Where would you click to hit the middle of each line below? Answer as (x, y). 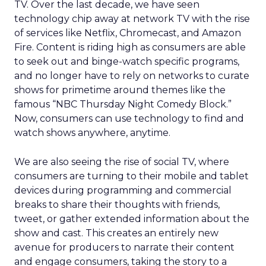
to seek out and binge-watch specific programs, (127, 61)
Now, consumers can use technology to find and (129, 118)
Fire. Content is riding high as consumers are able (130, 47)
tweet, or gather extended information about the (132, 219)
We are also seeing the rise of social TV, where (122, 162)
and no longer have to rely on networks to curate (132, 76)
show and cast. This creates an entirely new (116, 233)
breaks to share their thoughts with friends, (117, 205)
